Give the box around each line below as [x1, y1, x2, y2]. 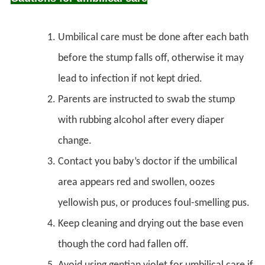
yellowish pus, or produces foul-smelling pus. [58, 197, 250, 209]
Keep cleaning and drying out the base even [58, 218, 243, 230]
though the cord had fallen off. [58, 238, 189, 250]
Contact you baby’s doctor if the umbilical [58, 156, 237, 167]
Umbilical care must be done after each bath [58, 31, 248, 43]
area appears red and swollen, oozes [58, 176, 215, 188]
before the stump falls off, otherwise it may [58, 52, 244, 64]
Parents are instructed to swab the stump [58, 93, 235, 105]
